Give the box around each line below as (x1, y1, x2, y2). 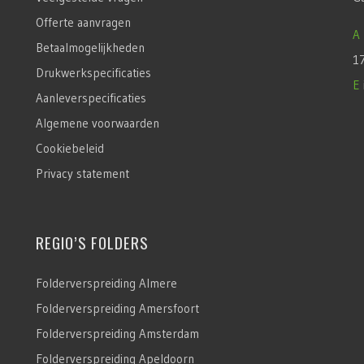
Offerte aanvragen (35, 14, 131, 30)
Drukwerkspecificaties (35, 64, 151, 80)
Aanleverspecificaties (35, 89, 146, 106)
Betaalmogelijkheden (35, 39, 145, 55)
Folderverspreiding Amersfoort (35, 300, 199, 316)
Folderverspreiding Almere (35, 275, 177, 291)
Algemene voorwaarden (35, 115, 159, 131)
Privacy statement (35, 165, 129, 181)
